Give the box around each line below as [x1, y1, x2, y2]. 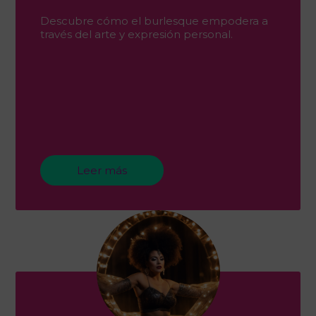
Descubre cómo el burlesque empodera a [40, 13, 268, 28]
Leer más [77, 163, 127, 177]
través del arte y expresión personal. [40, 27, 233, 41]
